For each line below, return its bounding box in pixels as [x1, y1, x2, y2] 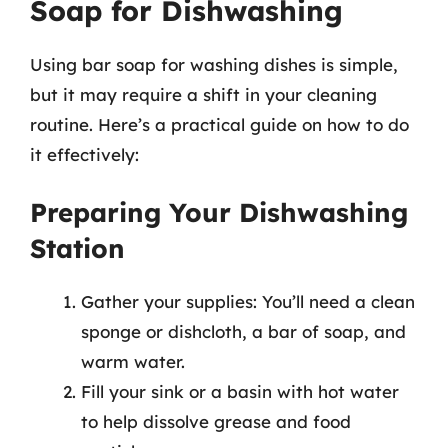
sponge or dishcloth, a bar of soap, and [81, 321, 406, 342]
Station [30, 232, 125, 265]
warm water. [81, 351, 185, 372]
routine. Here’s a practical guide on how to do [30, 113, 409, 135]
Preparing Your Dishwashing [30, 196, 408, 229]
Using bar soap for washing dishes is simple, [30, 53, 398, 75]
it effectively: [30, 143, 139, 165]
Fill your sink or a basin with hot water [81, 381, 399, 402]
